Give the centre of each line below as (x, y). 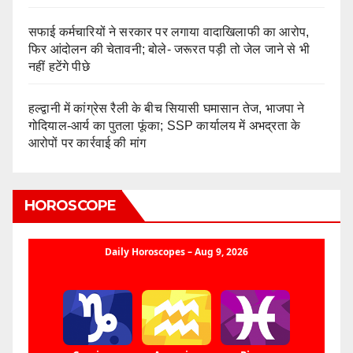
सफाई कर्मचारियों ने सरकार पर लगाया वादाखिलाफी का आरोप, (169, 32)
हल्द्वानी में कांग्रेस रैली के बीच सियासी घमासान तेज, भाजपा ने (167, 109)
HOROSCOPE (70, 206)
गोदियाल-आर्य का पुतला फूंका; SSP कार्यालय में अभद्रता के (165, 126)
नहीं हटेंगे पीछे (59, 67)
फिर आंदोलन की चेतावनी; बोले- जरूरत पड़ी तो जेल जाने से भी (169, 50)
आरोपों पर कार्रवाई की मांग (87, 143)
